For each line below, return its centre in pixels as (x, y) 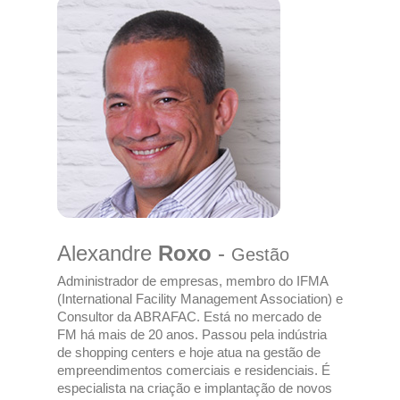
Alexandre (108, 253)
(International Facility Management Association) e (200, 299)
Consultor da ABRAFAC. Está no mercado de (189, 317)
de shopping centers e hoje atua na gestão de (189, 352)
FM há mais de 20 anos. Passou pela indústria (192, 334)
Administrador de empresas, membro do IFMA (192, 281)
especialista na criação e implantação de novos (195, 388)
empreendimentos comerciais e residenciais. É (194, 370)
